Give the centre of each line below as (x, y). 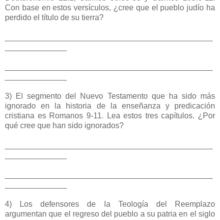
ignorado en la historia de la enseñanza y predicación (110, 106)
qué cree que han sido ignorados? (64, 126)
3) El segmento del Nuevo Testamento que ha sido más (110, 96)
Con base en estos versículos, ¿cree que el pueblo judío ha (110, 8)
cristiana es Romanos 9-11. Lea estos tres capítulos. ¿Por (110, 116)
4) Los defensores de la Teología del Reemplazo (110, 204)
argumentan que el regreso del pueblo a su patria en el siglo (110, 214)
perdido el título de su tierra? (54, 18)
